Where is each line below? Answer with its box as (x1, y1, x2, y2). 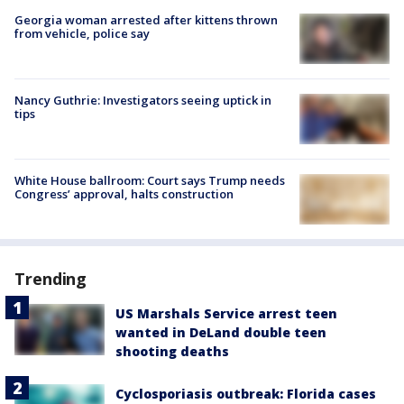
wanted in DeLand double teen (115, 324, 326, 342)
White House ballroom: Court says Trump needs (14, 172, 285, 189)
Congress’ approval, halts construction (14, 186, 234, 203)
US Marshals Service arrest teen (115, 305, 337, 323)
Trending (14, 268, 87, 290)
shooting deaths (115, 343, 229, 361)
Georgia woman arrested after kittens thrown (14, 11, 278, 28)
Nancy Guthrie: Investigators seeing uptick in (14, 91, 271, 108)
